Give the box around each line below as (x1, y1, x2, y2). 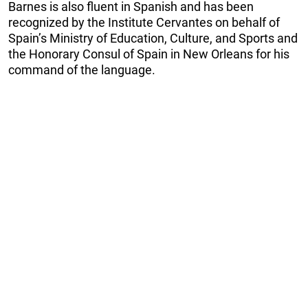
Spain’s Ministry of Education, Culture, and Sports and (8, 30, 298, 45)
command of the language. (8, 62, 155, 77)
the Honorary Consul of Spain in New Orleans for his (8, 46, 289, 61)
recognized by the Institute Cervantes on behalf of (8, 14, 280, 30)
